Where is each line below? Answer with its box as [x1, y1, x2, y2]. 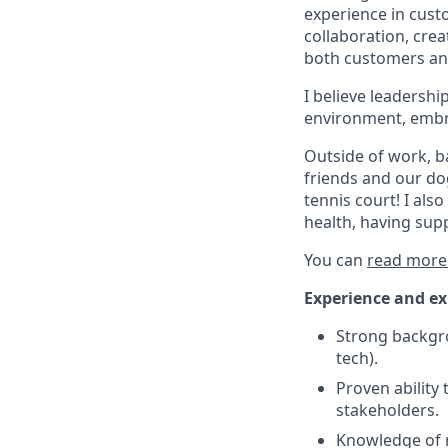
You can [304, 249, 367, 271]
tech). [336, 347, 378, 369]
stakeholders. [336, 399, 439, 421]
